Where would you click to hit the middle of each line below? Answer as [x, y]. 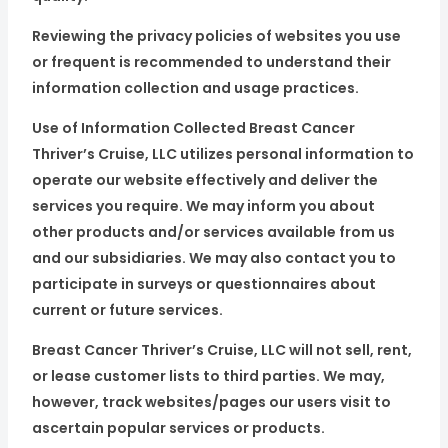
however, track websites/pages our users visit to [211, 402]
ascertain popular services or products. [178, 428]
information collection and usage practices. [195, 88]
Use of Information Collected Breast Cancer [193, 128]
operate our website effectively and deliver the [204, 180]
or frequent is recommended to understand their [211, 62]
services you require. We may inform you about [203, 206]
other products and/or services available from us [213, 232]
